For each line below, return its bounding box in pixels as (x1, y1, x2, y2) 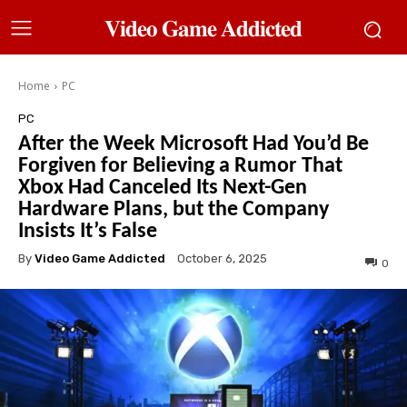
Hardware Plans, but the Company (18, 199, 329, 221)
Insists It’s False (18, 221, 157, 243)
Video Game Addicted (35, 251, 165, 265)
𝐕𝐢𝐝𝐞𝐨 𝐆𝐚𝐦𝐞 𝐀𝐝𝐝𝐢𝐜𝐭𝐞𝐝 (104, 15, 303, 41)
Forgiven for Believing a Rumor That (18, 155, 342, 177)
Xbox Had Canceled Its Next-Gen (18, 177, 307, 199)
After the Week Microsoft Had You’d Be (18, 134, 369, 155)
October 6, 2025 (177, 252, 267, 266)
